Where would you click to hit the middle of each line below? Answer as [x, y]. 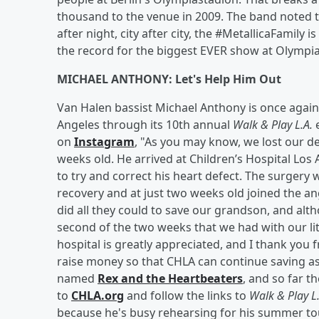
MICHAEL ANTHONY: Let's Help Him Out [169, 79]
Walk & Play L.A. [273, 125]
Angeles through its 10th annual [145, 125]
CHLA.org [98, 296]
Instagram [104, 142]
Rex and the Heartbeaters [170, 278]
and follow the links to [187, 296]
